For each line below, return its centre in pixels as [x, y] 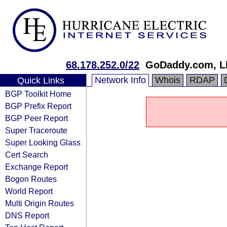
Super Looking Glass [43, 142]
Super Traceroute [36, 130]
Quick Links [41, 81]
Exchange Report [36, 167]
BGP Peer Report [36, 118]
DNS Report [27, 215]
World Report [29, 191]
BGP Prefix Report [38, 106]
